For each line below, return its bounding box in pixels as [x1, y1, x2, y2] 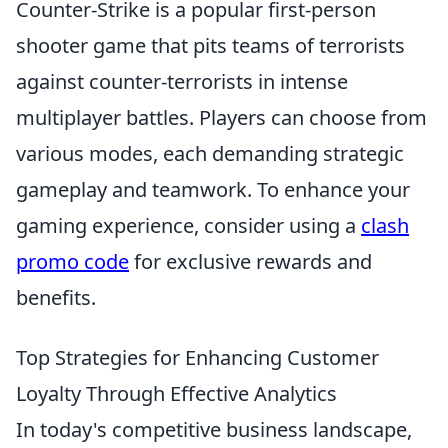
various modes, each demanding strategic [16, 140, 404, 167]
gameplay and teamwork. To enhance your [16, 176, 410, 203]
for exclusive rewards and [129, 248, 372, 275]
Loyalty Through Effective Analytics [16, 380, 337, 407]
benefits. [16, 284, 96, 311]
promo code [16, 248, 129, 275]
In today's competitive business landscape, [16, 416, 412, 443]
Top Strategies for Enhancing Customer [16, 344, 379, 371]
